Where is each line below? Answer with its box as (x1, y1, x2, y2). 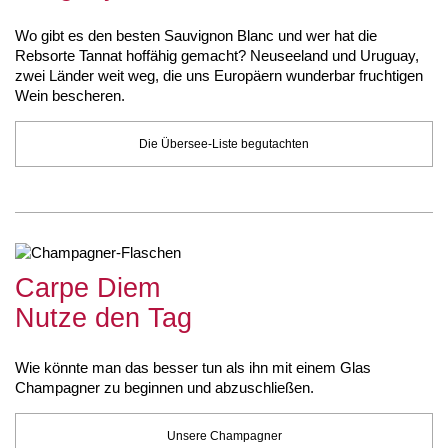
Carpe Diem (15, 273, 160, 303)
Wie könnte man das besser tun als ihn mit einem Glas (15, 359, 371, 376)
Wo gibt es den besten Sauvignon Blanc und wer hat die (15, 27, 377, 44)
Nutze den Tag (15, 303, 192, 333)
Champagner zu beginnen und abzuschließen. (15, 379, 314, 396)
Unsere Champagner (166, 429, 282, 443)
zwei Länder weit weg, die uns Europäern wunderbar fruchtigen (15, 67, 423, 84)
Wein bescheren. (15, 87, 125, 104)
